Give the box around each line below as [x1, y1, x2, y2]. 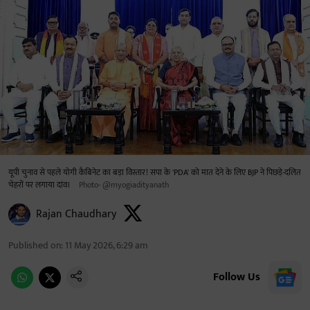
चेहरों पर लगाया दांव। [8, 178, 71, 192]
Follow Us [213, 268, 260, 286]
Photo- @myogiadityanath [79, 178, 169, 192]
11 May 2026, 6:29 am [65, 237, 148, 253]
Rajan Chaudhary [36, 205, 116, 224]
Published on [8, 237, 61, 253]
